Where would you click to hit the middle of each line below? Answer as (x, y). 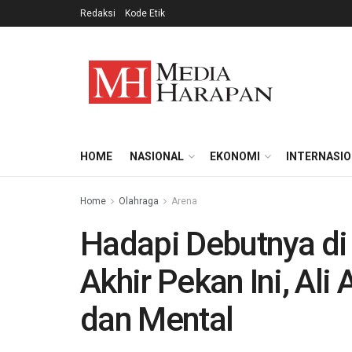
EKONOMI (235, 156)
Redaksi (98, 13)
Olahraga (139, 201)
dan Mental (157, 319)
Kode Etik (145, 13)
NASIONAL (157, 156)
